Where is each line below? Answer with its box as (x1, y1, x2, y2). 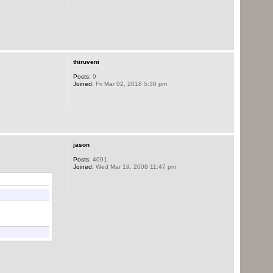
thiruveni (73, 58, 99, 66)
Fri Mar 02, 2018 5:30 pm (93, 80, 167, 88)
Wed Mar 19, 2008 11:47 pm (93, 163, 176, 170)
